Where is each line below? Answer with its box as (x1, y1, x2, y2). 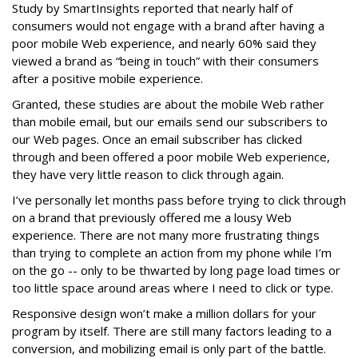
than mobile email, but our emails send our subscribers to (12, 113, 328, 129)
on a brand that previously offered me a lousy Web (12, 209, 292, 225)
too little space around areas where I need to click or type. (12, 280, 333, 296)
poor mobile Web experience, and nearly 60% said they (12, 35, 316, 51)
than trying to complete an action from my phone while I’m (12, 245, 332, 261)
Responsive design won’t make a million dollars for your (12, 305, 316, 321)
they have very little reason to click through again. (12, 166, 284, 182)
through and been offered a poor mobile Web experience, (12, 149, 330, 165)
